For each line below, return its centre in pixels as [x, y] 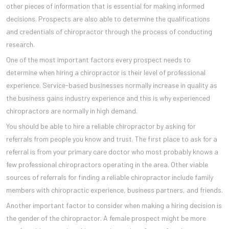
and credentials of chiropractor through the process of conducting [109, 31]
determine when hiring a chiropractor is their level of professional [106, 72]
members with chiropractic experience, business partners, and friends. [114, 190]
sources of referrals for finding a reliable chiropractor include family [110, 177]
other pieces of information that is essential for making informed [105, 6]
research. [20, 44]
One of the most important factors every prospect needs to [98, 59]
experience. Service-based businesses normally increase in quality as [112, 85]
